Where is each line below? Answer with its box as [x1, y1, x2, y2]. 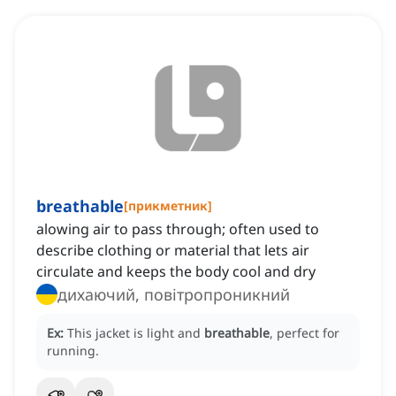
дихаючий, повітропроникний [57, 284, 290, 306]
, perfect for [270, 324, 339, 342]
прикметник [128, 197, 208, 215]
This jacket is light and [67, 324, 204, 342]
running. [47, 342, 99, 360]
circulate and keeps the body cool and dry [36, 262, 316, 282]
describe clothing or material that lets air [36, 240, 309, 261]
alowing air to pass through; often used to [36, 219, 319, 240]
